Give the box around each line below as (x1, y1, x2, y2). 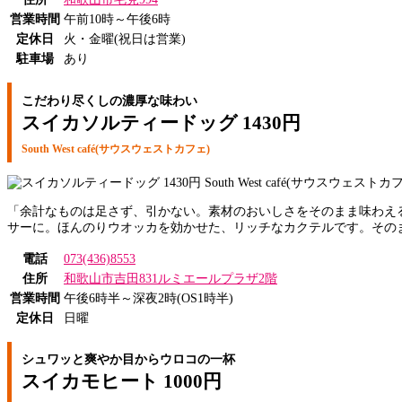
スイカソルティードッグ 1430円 (21, 111, 301, 134)
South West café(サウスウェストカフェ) (21, 142, 210, 155)
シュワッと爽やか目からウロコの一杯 (21, 353, 235, 367)
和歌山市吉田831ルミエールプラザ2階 (64, 271, 277, 285)
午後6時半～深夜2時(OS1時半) (64, 291, 233, 305)
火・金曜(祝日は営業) (64, 32, 186, 47)
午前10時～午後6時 (64, 13, 170, 27)
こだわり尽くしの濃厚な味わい (21, 93, 197, 108)
